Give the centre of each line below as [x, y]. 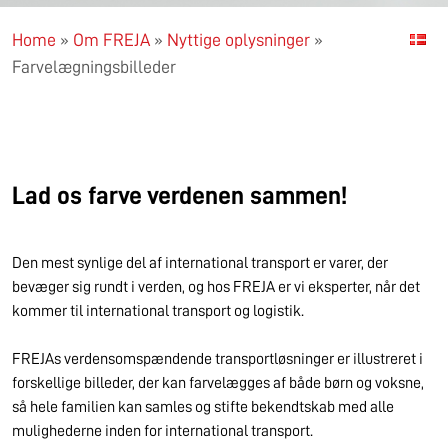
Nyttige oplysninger [238, 40]
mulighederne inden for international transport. [162, 431]
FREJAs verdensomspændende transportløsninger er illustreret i [217, 359]
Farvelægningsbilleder [94, 67]
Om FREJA [111, 40]
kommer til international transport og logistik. [158, 311]
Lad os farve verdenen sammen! [179, 195]
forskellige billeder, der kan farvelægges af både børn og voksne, [218, 383]
